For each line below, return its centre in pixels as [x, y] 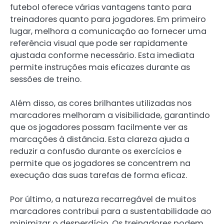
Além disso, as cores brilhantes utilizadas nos [101, 103]
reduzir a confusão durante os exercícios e [96, 151]
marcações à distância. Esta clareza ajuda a [100, 139]
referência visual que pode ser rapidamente [99, 43]
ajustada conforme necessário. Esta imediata [102, 55]
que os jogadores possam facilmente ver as [99, 127]
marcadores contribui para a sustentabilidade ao [111, 211]
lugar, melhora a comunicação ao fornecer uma [108, 31]
